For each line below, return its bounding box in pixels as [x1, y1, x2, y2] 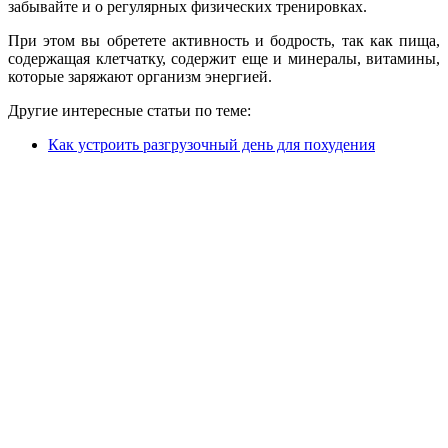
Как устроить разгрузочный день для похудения [48, 135, 375, 153]
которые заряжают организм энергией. [8, 67, 272, 85]
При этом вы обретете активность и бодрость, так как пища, [8, 31, 440, 49]
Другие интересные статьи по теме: [8, 101, 251, 119]
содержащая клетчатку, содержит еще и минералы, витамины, [8, 49, 440, 67]
